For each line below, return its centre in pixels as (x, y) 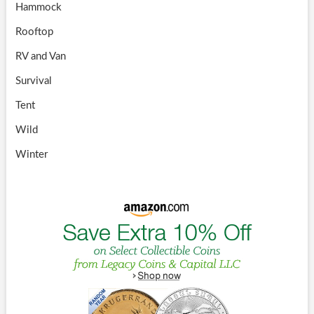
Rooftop (34, 32)
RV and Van (40, 56)
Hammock (38, 7)
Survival (33, 81)
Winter (31, 154)
